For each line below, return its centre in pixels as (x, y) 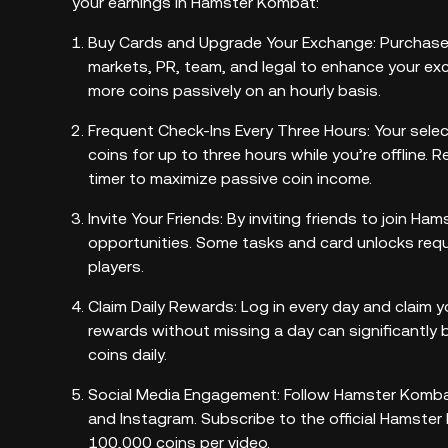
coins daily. (127, 354)
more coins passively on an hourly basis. (234, 90)
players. (116, 266)
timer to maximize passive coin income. (230, 178)
